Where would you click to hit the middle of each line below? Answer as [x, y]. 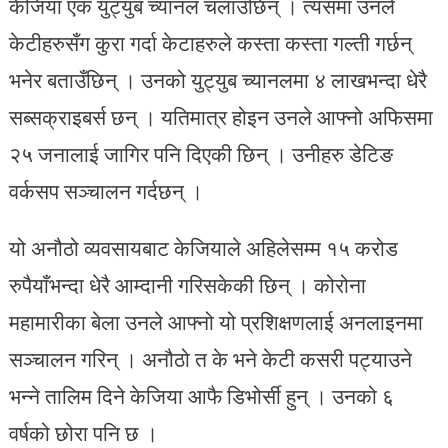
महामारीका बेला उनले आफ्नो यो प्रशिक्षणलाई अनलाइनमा [215, 322]
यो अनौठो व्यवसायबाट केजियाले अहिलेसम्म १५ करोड [203, 248]
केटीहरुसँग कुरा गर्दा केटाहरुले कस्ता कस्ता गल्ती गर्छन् [210, 43]
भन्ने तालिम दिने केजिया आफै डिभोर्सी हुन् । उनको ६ [201, 396]
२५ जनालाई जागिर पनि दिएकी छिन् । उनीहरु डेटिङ [200, 154]
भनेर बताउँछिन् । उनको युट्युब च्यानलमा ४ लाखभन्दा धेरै [217, 80]
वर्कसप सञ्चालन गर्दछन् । [105, 191]
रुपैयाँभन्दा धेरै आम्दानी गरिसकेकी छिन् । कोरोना [187, 285]
